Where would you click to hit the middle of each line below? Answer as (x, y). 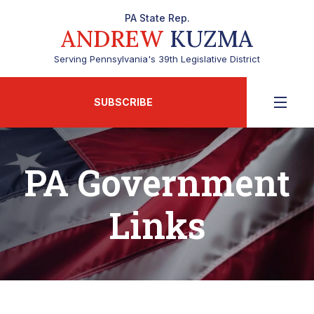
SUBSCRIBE (123, 102)
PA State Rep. (157, 18)
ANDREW (112, 39)
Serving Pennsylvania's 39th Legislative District (157, 59)
